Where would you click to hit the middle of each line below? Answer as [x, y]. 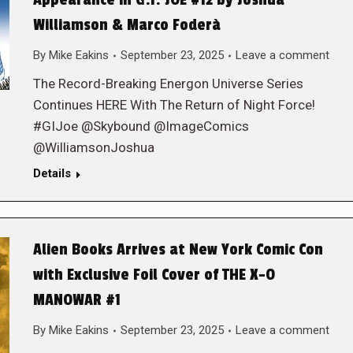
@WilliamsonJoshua [93, 147]
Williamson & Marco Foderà [126, 25]
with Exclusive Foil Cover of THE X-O [154, 275]
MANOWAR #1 [76, 300]
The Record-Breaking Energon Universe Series [168, 84]
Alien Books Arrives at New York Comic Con [178, 250]
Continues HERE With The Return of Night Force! [174, 105]
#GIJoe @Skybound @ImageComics [141, 126]
